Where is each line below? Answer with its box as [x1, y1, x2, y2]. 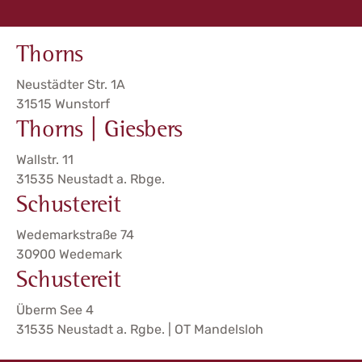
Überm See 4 [16, 301, 94, 318]
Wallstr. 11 [16, 151, 74, 167]
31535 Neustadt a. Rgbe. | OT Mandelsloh [16, 321, 263, 337]
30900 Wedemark [16, 246, 122, 262]
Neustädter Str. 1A [16, 76, 125, 92]
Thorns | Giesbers [16, 119, 183, 144]
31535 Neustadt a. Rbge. [16, 170, 165, 187]
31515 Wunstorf [16, 95, 110, 112]
